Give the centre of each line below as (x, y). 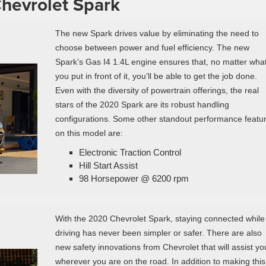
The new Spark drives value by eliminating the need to (157, 33)
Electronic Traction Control (130, 152)
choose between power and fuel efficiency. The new (152, 47)
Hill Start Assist (108, 165)
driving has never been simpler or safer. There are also (158, 232)
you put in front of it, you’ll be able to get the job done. (156, 76)
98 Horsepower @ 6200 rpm (134, 178)
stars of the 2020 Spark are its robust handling (142, 104)
